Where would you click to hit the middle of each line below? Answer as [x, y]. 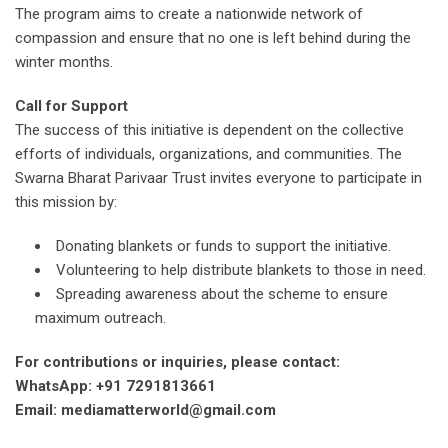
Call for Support [71, 106]
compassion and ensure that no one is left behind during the [213, 38]
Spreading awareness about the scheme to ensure [222, 294]
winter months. [64, 62]
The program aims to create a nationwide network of [189, 14]
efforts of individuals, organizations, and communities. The [208, 154]
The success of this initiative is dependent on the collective [209, 130]
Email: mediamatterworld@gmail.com [145, 410]
